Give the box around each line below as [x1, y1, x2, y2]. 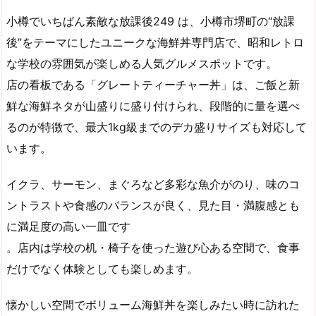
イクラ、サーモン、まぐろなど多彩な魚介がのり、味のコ [6, 177, 300, 192]
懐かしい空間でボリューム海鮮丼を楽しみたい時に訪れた [6, 297, 300, 312]
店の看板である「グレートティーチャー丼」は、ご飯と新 [6, 78, 300, 92]
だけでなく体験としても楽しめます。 [6, 262, 198, 276]
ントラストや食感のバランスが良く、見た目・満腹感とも [6, 198, 300, 213]
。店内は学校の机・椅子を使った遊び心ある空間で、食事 [6, 241, 300, 255]
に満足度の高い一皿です [6, 219, 130, 234]
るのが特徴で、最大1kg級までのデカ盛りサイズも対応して [6, 120, 307, 135]
